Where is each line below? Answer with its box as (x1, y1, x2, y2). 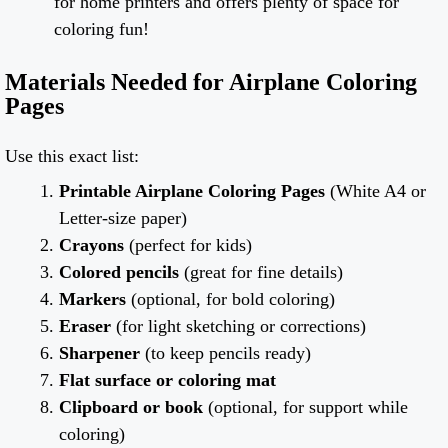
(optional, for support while (203, 397, 408, 418)
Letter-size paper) (59, 208, 187, 229)
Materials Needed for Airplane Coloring (5, 69, 417, 96)
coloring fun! (54, 19, 149, 40)
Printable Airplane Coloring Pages (59, 181, 325, 202)
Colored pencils (59, 262, 179, 283)
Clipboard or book (59, 397, 203, 418)
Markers (59, 289, 126, 310)
